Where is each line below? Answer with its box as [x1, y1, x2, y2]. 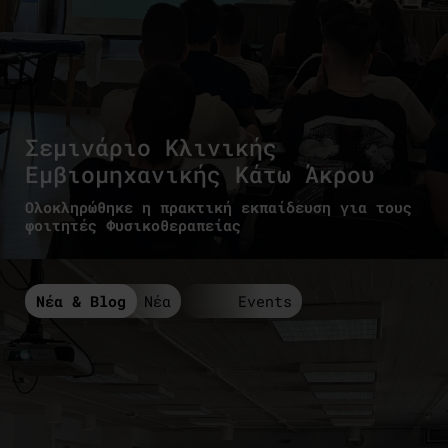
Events [238, 290, 292, 311]
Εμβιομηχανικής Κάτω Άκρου [25, 158, 375, 189]
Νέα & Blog [36, 290, 126, 311]
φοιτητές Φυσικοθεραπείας [25, 214, 241, 235]
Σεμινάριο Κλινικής [25, 131, 277, 162]
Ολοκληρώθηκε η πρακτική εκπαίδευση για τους [25, 196, 412, 217]
